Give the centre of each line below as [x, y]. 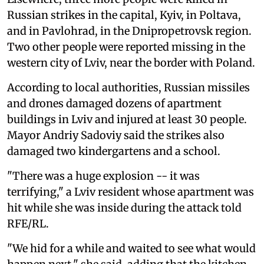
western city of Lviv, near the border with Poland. [131, 63]
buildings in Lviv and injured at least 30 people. [127, 120]
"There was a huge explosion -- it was [103, 176]
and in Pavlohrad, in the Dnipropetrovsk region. [129, 31]
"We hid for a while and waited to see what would [131, 249]
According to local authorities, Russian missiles [128, 88]
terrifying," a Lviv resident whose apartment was [131, 192]
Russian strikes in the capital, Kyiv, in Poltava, [124, 15]
